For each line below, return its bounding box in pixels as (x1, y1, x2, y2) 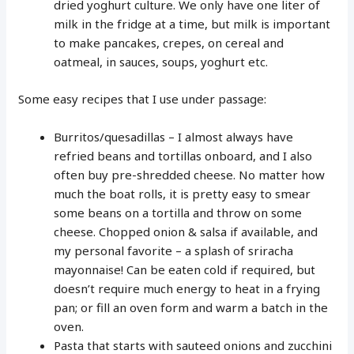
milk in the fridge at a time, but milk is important (54, 16, 331, 32)
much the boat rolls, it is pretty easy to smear (54, 185, 311, 201)
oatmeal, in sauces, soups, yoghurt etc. (54, 54, 269, 70)
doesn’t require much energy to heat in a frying (54, 280, 321, 296)
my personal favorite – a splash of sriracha (54, 242, 294, 258)
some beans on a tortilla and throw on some (54, 204, 303, 220)
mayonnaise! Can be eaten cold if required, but (54, 261, 316, 277)
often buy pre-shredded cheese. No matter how (54, 166, 326, 183)
